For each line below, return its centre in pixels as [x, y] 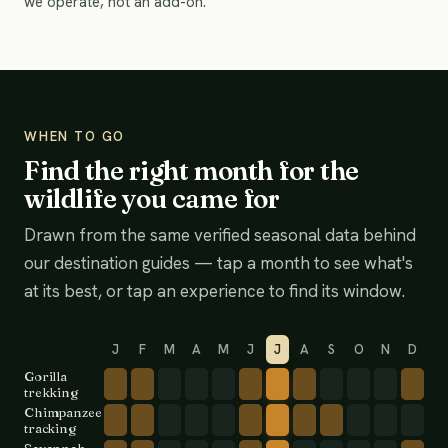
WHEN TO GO [75, 136]
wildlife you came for [152, 199]
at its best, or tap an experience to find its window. [214, 291]
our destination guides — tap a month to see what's [218, 263]
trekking [51, 392]
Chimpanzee [63, 412]
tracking [50, 428]
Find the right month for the [191, 171]
